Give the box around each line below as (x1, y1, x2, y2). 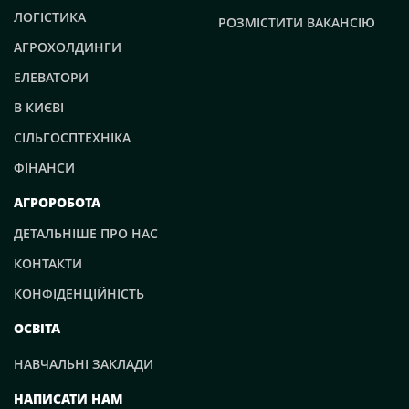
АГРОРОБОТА (14, 193, 100, 211)
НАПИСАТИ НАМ (14, 389, 123, 407)
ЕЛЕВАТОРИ (14, 68, 89, 86)
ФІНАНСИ (14, 158, 75, 176)
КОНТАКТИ (14, 254, 82, 272)
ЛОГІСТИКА (14, 7, 86, 26)
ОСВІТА (14, 319, 60, 337)
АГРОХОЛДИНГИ (14, 37, 121, 56)
